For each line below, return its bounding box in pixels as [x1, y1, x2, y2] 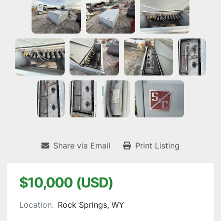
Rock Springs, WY [58, 200, 124, 210]
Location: [19, 200, 54, 210]
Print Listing [135, 141, 180, 151]
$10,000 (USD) [19, 174, 113, 191]
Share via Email [53, 141, 110, 151]
